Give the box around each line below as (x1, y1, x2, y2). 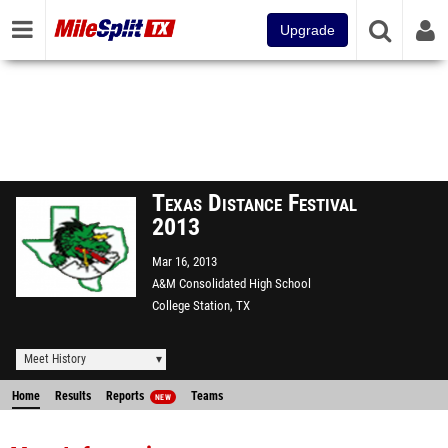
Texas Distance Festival (152, 189, 357, 217)
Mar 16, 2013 (152, 254, 217, 269)
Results (55, 389, 91, 403)
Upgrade (280, 22, 335, 38)
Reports (106, 389, 147, 403)
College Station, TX (152, 298, 250, 313)
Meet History (24, 352, 86, 366)
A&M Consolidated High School (152, 276, 311, 291)
